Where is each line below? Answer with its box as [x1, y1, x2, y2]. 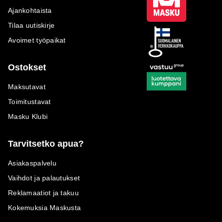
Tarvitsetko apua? [8, 138, 84, 149]
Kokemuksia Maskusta [8, 203, 81, 212]
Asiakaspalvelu [8, 159, 56, 167]
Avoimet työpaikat [8, 36, 66, 44]
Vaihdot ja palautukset [8, 173, 80, 182]
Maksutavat [8, 82, 46, 91]
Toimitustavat [8, 97, 51, 106]
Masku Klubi [8, 112, 48, 120]
